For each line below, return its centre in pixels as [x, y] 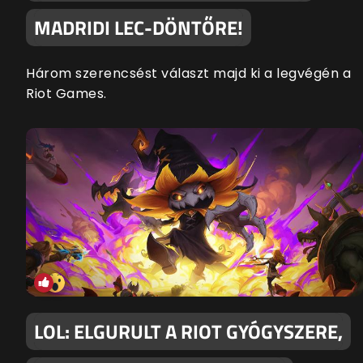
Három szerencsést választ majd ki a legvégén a [188, 74]
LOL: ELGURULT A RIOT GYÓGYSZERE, [188, 332]
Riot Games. [66, 94]
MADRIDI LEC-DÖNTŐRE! [139, 28]
